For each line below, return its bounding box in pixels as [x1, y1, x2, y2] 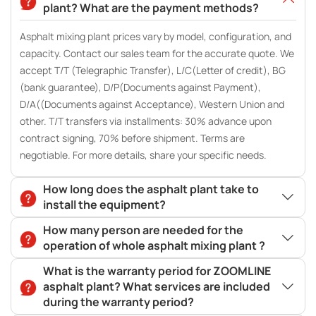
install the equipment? [42, 197, 166, 213]
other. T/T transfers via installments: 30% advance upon [19, 114, 272, 128]
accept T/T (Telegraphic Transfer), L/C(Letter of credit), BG [19, 63, 286, 78]
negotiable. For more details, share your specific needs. [19, 148, 267, 162]
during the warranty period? [42, 294, 194, 310]
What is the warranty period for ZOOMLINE [42, 263, 271, 279]
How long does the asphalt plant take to [42, 181, 259, 197]
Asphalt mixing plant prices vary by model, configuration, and [19, 30, 291, 44]
